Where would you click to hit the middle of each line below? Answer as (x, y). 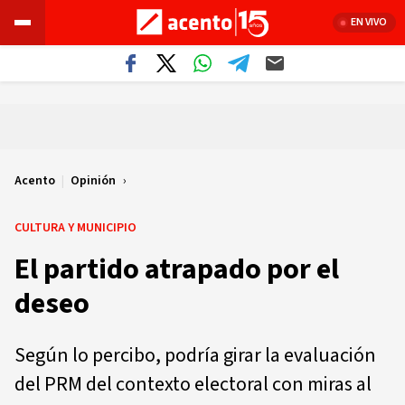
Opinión (93, 181)
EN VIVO (369, 22)
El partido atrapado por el (177, 269)
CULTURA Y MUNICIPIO (75, 228)
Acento (35, 181)
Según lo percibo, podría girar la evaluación (195, 355)
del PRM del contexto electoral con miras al (193, 384)
